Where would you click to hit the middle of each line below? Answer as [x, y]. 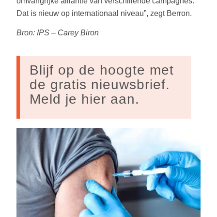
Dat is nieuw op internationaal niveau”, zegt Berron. [104, 14]
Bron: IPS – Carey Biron [57, 32]
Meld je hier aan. [84, 99]
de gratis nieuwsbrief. [100, 84]
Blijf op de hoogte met [101, 70]
